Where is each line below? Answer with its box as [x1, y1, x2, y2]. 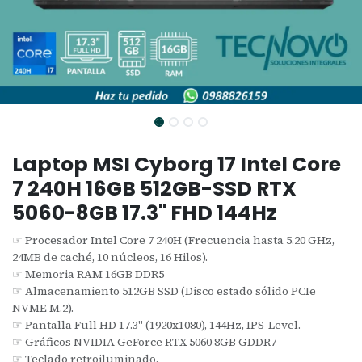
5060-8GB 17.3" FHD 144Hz [12, 198, 277, 227]
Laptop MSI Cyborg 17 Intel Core [12, 149, 341, 179]
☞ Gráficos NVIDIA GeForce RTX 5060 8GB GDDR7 [12, 333, 276, 350]
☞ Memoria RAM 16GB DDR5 [12, 265, 164, 282]
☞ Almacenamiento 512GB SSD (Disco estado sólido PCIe [12, 282, 316, 299]
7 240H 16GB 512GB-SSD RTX [12, 174, 297, 203]
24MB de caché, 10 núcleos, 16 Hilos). [12, 248, 208, 265]
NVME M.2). [12, 299, 74, 316]
